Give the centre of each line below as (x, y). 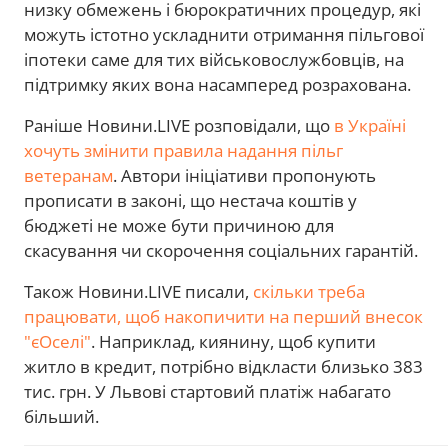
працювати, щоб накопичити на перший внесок (223, 316)
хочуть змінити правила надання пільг (183, 150)
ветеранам (68, 175)
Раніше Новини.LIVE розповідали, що (179, 125)
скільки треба (309, 291)
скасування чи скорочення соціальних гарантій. (223, 250)
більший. (61, 416)
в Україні (370, 125)
